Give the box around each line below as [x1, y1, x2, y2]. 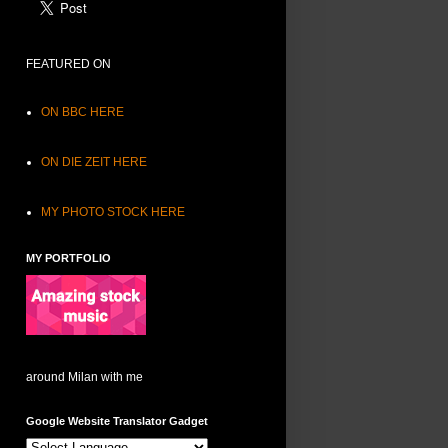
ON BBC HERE [41, 105, 124, 120]
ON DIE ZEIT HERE [41, 155, 147, 170]
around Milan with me [26, 370, 143, 385]
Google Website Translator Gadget [26, 415, 208, 428]
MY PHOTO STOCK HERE [41, 205, 185, 220]
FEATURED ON [26, 57, 111, 72]
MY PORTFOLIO [26, 252, 111, 265]
